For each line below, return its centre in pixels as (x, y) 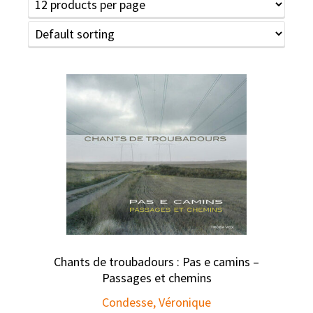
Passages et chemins (156, 278)
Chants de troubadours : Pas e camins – (156, 262)
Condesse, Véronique (156, 302)
